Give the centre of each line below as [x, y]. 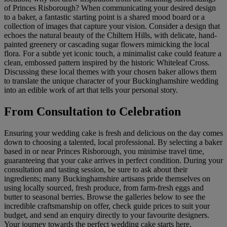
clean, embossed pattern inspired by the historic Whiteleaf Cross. [107, 63]
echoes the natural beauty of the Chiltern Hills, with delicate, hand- [110, 35]
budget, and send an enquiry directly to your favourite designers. [107, 215]
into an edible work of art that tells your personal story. [91, 90]
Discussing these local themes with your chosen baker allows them [110, 72]
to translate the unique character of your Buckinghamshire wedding [111, 81]
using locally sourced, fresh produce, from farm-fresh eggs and [104, 188]
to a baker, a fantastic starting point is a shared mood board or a [104, 17]
